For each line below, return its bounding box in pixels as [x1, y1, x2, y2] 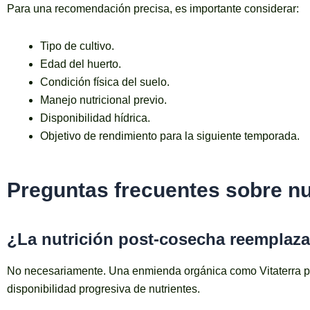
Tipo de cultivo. [40, 40, 114, 53]
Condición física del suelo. [40, 76, 170, 89]
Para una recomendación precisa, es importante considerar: [7, 3, 299, 15]
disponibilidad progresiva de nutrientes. [7, 282, 200, 295]
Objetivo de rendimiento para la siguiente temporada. [40, 130, 300, 143]
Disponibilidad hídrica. [40, 112, 150, 125]
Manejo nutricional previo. [40, 94, 167, 107]
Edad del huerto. [40, 58, 121, 71]
